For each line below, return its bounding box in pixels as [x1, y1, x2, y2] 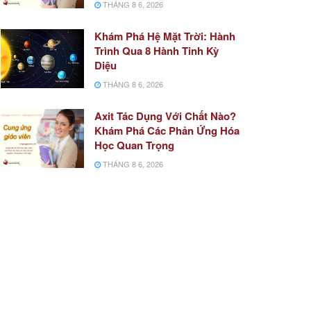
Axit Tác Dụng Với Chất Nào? [94, 108, 236, 124]
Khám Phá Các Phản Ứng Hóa [94, 122, 239, 138]
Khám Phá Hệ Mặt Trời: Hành [94, 28, 235, 44]
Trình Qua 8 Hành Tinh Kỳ [94, 42, 219, 58]
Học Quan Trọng [94, 137, 174, 153]
